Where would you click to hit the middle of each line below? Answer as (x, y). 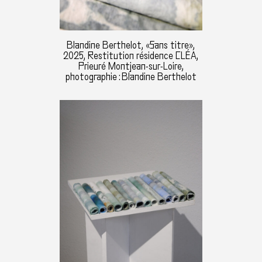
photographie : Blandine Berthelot (131, 77)
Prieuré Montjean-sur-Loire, (131, 66)
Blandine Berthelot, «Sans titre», (131, 45)
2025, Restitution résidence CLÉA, (131, 56)
